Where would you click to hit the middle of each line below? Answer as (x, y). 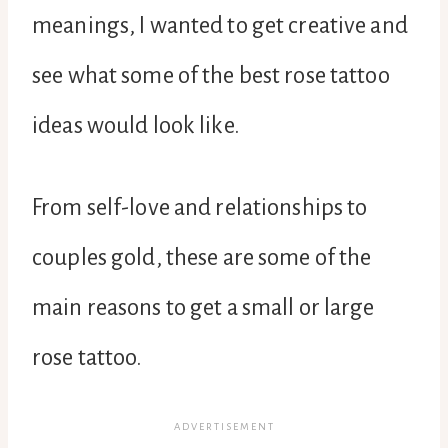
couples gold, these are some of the (202, 257)
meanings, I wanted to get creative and (220, 25)
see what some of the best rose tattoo (211, 75)
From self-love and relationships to (200, 207)
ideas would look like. (136, 125)
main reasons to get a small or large (203, 307)
